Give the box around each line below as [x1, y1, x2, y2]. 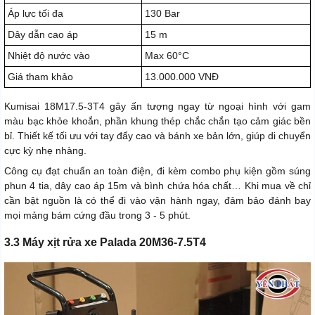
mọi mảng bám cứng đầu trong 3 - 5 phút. [4, 209, 191, 221]
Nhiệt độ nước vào [8, 49, 90, 61]
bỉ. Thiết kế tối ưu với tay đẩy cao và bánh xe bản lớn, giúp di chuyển [4, 129, 311, 141]
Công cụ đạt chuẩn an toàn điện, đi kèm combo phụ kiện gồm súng [4, 165, 311, 176]
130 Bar [145, 7, 180, 19]
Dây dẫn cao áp [8, 28, 78, 40]
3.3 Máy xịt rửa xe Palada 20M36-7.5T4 [4, 236, 206, 248]
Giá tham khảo [8, 70, 73, 82]
